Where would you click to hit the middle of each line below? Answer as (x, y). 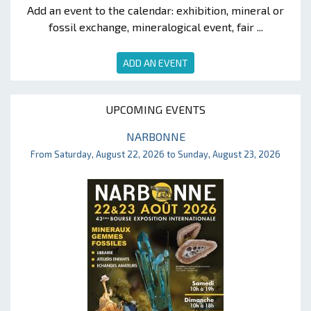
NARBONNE (155, 136)
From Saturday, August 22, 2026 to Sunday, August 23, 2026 (155, 154)
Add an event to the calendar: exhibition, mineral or (155, 10)
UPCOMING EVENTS (155, 109)
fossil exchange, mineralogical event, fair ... (155, 26)
